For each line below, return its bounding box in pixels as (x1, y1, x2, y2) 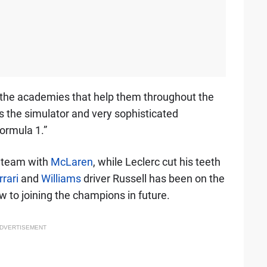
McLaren (50, 156, 93, 168)
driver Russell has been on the (80, 172, 225, 185)
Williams (41, 172, 81, 185)
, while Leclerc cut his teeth (92, 156, 221, 168)
